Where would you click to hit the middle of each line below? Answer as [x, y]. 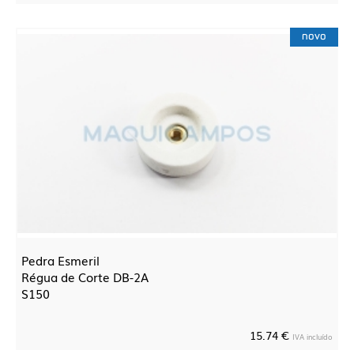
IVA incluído [313, 337]
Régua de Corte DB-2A [85, 277]
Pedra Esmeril [60, 260]
